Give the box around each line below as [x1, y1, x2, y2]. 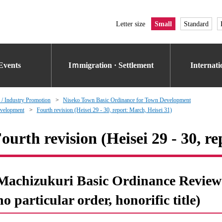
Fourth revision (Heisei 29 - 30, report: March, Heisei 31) [37, 107, 172, 113]
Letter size [116, 20, 145, 28]
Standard [184, 20, 209, 28]
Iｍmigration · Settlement [68, 61, 154, 69]
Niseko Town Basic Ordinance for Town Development [63, 97, 191, 104]
